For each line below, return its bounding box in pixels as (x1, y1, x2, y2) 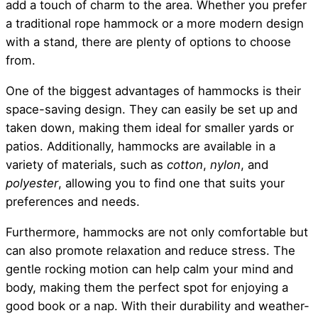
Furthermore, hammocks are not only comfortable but (6, 224, 308, 239)
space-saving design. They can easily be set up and (6, 102, 297, 116)
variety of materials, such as (6, 157, 167, 172)
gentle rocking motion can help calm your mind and (6, 261, 293, 276)
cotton (167, 157, 203, 172)
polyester (6, 175, 58, 190)
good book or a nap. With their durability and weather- (6, 298, 309, 313)
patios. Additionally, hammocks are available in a (6, 138, 275, 153)
